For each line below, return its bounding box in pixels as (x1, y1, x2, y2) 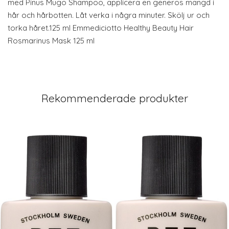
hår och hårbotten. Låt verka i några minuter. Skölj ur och (8, 10, 210, 20)
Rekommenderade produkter (41, 91, 188, 105)
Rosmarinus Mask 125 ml (8, 36, 95, 45)
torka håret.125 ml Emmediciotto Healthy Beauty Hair (8, 23, 194, 33)
